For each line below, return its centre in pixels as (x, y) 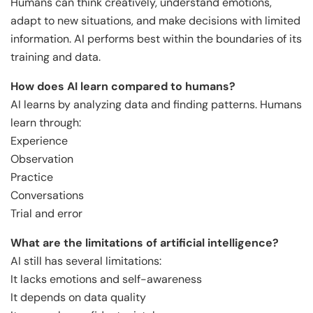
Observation (42, 159)
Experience (39, 141)
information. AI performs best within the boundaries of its (156, 39)
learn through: (46, 123)
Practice (32, 177)
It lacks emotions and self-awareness (106, 279)
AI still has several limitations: (86, 261)
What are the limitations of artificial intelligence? (145, 243)
